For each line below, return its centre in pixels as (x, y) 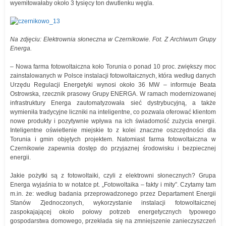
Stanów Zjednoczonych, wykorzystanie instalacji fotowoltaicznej (113, 203)
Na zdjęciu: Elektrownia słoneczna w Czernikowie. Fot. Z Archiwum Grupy (113, 39)
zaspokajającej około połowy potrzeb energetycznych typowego (113, 212)
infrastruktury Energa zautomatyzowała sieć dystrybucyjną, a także (113, 103)
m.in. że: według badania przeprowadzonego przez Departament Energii (113, 193)
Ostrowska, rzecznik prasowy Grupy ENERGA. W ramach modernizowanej (113, 94)
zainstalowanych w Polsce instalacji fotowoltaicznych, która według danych (113, 75)
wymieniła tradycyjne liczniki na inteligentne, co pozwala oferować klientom (113, 112)
